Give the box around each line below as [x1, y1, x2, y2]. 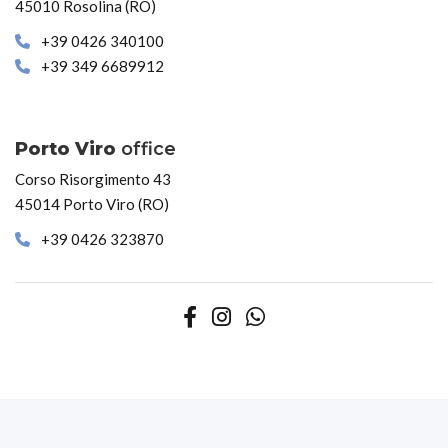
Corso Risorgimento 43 [15, 170, 171, 189]
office [116, 137, 176, 160]
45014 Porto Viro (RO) [15, 195, 169, 214]
